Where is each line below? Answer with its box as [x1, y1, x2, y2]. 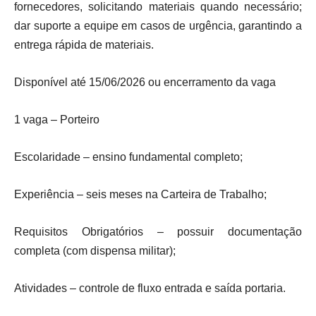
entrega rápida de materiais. [14, 39, 154, 51]
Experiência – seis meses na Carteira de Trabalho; [14, 188, 267, 200]
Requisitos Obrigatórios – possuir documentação [14, 226, 302, 238]
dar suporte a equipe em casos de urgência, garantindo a [14, 20, 302, 32]
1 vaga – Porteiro [14, 114, 99, 126]
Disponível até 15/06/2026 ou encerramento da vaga [14, 76, 276, 88]
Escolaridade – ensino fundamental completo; [14, 151, 243, 163]
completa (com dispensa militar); [14, 245, 176, 257]
